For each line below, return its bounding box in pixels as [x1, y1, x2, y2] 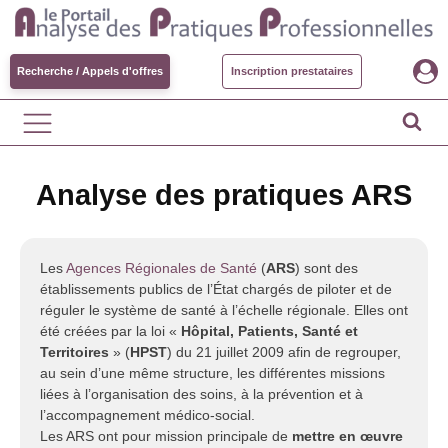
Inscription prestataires [230, 65, 353, 77]
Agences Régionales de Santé [66, 260, 257, 276]
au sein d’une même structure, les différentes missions [40, 365, 385, 381]
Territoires [40, 344, 109, 360]
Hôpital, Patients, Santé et [181, 323, 358, 339]
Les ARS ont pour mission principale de [40, 428, 292, 444]
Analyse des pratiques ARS [36, 179, 412, 211]
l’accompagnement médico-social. [40, 407, 255, 423]
